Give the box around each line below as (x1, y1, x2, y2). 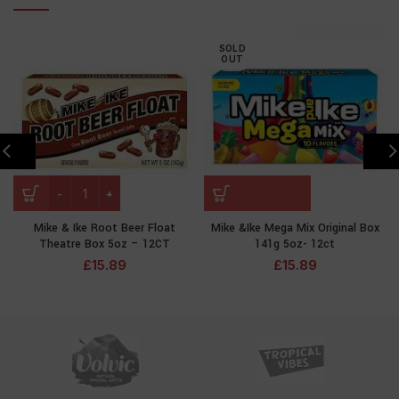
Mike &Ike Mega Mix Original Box (210, 220, 379, 236)
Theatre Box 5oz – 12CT (38, 236, 170, 252)
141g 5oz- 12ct (255, 236, 335, 252)
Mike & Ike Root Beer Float (33, 220, 175, 236)
